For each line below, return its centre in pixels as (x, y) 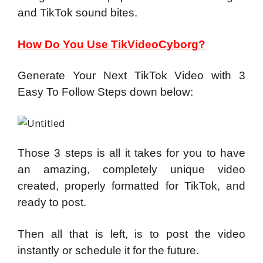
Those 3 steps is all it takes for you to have (131, 153)
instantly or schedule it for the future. (108, 250)
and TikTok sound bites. (77, 13)
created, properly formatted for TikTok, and (131, 186)
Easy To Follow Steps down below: (105, 92)
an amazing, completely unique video (131, 170)
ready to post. (52, 203)
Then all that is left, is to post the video (131, 234)
